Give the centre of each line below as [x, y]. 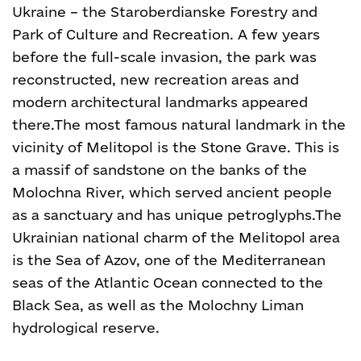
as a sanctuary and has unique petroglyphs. [164, 215]
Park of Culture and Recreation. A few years [166, 34]
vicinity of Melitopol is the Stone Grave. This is [176, 147]
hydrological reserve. [86, 328]
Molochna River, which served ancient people [172, 192]
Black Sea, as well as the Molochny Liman [158, 305]
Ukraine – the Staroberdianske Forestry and [165, 12]
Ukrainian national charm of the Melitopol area [176, 237]
